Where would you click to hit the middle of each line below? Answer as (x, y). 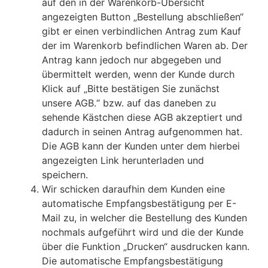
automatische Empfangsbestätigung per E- (139, 204)
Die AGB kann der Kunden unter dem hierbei (141, 146)
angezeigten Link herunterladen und (123, 161)
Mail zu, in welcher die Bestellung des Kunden (144, 218)
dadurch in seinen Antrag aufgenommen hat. (142, 132)
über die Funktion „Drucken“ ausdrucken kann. (146, 247)
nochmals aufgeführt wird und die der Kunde (143, 232)
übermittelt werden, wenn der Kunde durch (138, 74)
